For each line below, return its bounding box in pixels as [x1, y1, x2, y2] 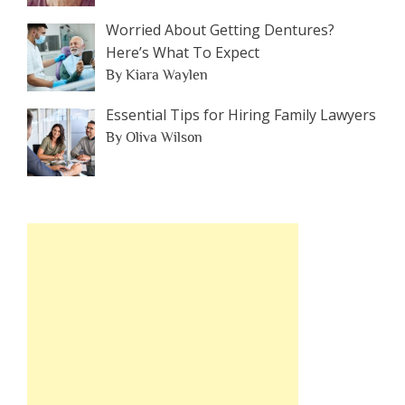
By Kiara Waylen [106, 67, 208, 84]
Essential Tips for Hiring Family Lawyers [106, 104, 376, 125]
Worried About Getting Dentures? [106, 20, 334, 41]
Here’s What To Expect [106, 42, 259, 63]
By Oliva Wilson [106, 128, 202, 146]
